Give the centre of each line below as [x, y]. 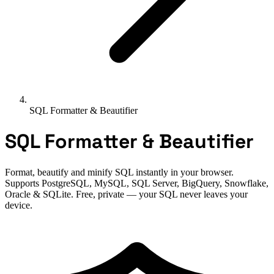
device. [19, 205]
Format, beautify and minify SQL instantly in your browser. [119, 172]
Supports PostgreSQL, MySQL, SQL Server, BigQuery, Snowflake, [137, 183]
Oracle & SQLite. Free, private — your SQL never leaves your [126, 194]
